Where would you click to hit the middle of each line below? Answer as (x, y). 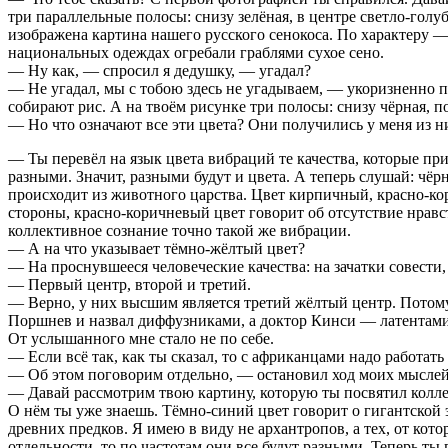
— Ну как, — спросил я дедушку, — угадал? (159, 70)
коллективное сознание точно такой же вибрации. (179, 230)
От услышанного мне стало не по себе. (141, 338)
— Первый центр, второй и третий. (129, 284)
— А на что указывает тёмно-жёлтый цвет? (156, 248)
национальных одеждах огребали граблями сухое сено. (196, 52)
